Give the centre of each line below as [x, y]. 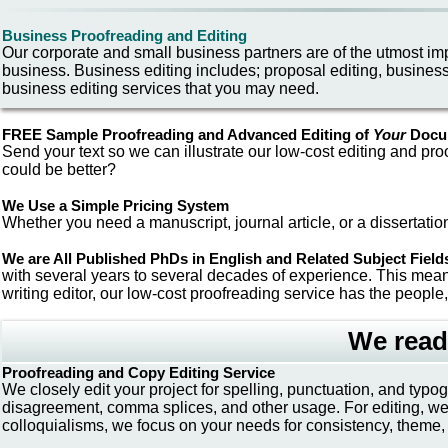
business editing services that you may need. [160, 88]
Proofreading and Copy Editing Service [138, 372]
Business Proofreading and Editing [124, 35]
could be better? [59, 169]
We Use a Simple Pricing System [115, 205]
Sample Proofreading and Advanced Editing [198, 134]
